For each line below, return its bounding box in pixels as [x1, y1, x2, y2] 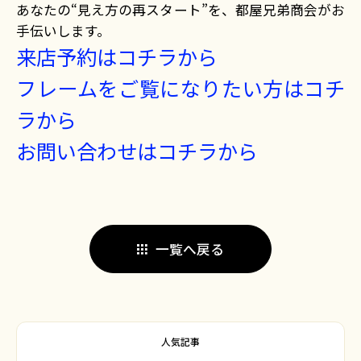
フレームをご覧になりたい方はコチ [16, 73, 345, 102]
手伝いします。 [16, 20, 110, 40]
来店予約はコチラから [16, 41, 218, 71]
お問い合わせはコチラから [16, 135, 258, 165]
